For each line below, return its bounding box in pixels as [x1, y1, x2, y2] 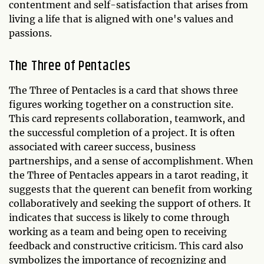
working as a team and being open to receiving [9, 225, 227, 237]
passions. [9, 27, 52, 39]
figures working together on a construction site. [9, 98, 233, 110]
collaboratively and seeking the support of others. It [9, 197, 251, 209]
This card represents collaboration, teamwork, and [9, 112, 245, 124]
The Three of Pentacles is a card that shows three [9, 84, 238, 96]
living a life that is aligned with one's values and [9, 12, 233, 25]
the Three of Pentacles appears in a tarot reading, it [9, 169, 249, 181]
